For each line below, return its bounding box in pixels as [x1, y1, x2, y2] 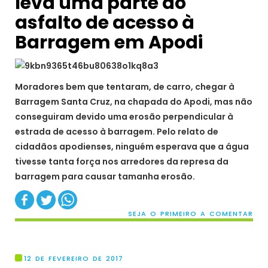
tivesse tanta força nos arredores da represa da [15, 156, 229, 168]
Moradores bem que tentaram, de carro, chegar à [15, 81, 234, 93]
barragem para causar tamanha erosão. [15, 170, 195, 183]
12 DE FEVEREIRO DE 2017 [24, 253, 123, 263]
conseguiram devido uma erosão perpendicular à [15, 111, 233, 123]
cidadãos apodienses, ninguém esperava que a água [15, 141, 249, 153]
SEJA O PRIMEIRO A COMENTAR [128, 208, 253, 218]
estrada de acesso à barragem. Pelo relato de [15, 126, 218, 138]
